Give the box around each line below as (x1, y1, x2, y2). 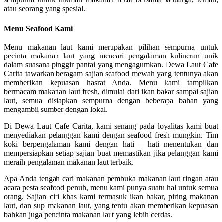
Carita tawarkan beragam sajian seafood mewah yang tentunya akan (4, 69, 218, 78)
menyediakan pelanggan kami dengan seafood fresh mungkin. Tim (4, 131, 218, 140)
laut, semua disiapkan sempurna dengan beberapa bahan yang (4, 96, 218, 105)
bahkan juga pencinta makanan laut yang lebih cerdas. (4, 210, 172, 219)
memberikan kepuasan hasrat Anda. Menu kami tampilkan (4, 78, 218, 87)
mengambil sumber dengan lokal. (4, 105, 108, 114)
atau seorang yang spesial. (4, 4, 85, 13)
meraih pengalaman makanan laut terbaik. (4, 158, 134, 166)
